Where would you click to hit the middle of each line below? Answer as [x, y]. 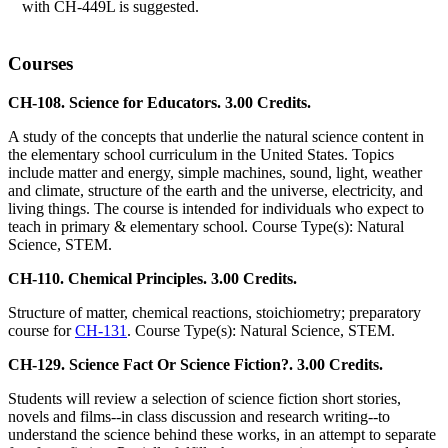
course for [41, 331]
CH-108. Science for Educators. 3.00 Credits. [159, 103]
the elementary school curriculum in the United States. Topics [201, 155]
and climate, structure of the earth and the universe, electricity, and [215, 191]
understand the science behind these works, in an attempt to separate [222, 435]
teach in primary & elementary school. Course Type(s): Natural [206, 227]
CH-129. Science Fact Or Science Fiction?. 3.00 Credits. [195, 365]
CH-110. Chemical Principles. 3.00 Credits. [152, 279]
